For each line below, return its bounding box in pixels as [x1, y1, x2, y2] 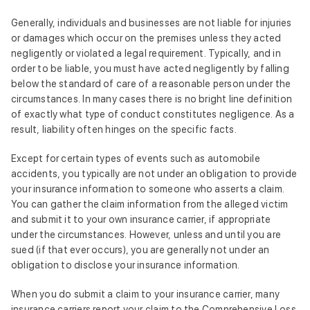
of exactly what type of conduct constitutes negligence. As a [11, 109, 295, 120]
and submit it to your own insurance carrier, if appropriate [11, 214, 271, 225]
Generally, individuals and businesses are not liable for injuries [11, 17, 292, 28]
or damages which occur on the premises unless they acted [11, 33, 282, 44]
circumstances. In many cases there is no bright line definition [11, 93, 293, 104]
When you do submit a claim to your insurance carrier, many [11, 289, 280, 300]
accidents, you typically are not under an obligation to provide [11, 168, 298, 179]
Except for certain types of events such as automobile [11, 153, 260, 164]
